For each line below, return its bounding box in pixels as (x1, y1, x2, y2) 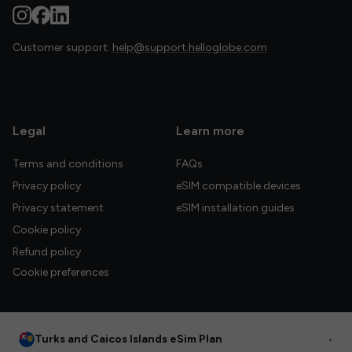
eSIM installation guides (176, 201, 295, 214)
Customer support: (13, 41, 112, 54)
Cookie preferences (13, 266, 109, 279)
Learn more (176, 123, 244, 138)
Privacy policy (13, 179, 81, 192)
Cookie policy (13, 223, 81, 236)
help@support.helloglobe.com (112, 41, 267, 54)
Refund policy (13, 245, 81, 258)
